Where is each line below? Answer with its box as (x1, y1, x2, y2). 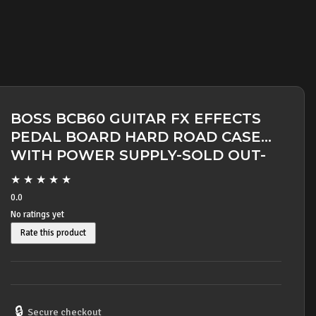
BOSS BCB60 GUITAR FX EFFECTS (11, 110, 261, 127)
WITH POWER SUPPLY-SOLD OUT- (11, 147, 266, 164)
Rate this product (20, 227, 86, 238)
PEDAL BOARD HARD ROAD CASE (11, 128, 261, 145)
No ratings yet (11, 209, 64, 220)
